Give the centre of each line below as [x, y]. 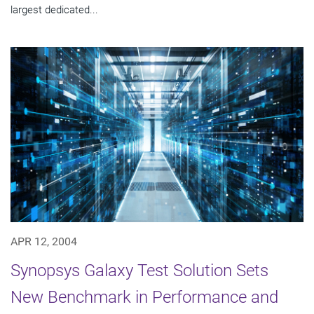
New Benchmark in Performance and [144, 298]
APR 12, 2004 [44, 242]
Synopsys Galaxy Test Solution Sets [139, 271]
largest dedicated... [54, 9]
